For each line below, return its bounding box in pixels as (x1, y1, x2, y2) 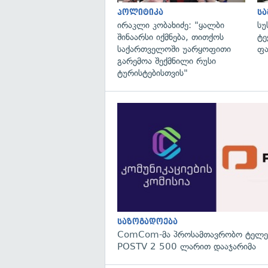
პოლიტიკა (117, 7, 163, 17)
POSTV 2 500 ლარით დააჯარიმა (117, 240, 256, 252)
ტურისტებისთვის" (117, 67, 188, 78)
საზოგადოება (117, 217, 178, 226)
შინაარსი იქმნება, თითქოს (117, 31, 224, 42)
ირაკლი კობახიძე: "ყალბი (117, 19, 224, 31)
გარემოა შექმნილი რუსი (117, 55, 216, 66)
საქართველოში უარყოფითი (117, 43, 231, 54)
